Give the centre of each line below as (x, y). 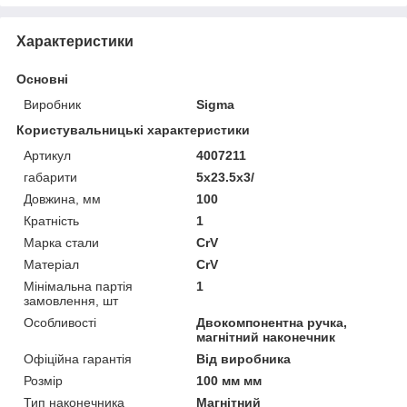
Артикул (47, 155)
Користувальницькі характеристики (133, 129)
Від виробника (244, 358)
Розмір (43, 380)
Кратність (51, 220)
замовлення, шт (71, 300)
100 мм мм (229, 380)
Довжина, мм (62, 199)
